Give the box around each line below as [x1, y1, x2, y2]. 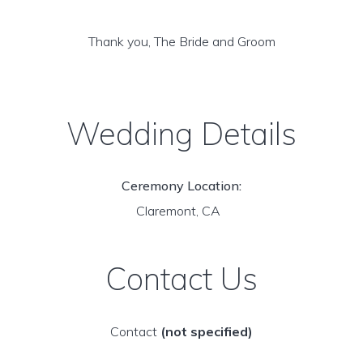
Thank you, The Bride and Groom [88, 33, 275, 49]
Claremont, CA [136, 203, 227, 219]
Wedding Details [66, 114, 297, 153]
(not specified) [160, 323, 253, 340]
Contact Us [105, 259, 258, 298]
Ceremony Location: [122, 177, 241, 194]
